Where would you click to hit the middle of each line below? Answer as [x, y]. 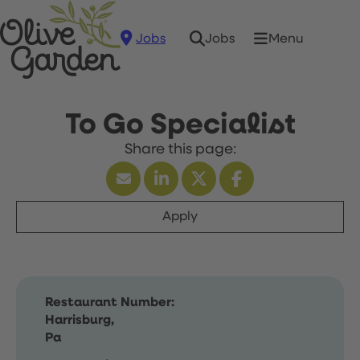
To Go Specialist [180, 125]
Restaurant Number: [110, 303]
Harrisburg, [80, 321]
